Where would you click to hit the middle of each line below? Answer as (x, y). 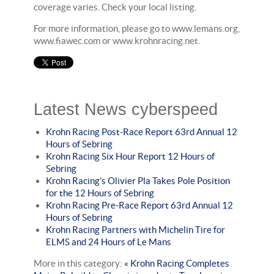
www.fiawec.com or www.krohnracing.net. (117, 40)
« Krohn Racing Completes (177, 263)
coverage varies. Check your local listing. (115, 7)
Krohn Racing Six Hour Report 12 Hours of (130, 156)
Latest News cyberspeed (126, 109)
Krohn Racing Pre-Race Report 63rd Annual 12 (139, 205)
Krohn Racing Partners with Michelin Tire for (135, 229)
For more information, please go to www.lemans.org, (137, 28)
